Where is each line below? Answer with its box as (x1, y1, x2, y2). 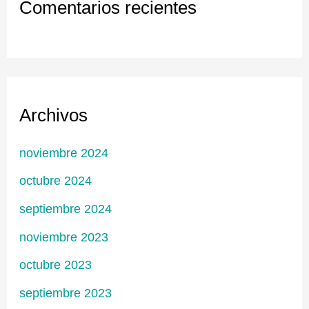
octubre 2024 (19, 173, 92, 188)
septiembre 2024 (19, 201, 112, 216)
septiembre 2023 (19, 285, 112, 300)
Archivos (19, 106, 88, 125)
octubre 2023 (19, 257, 92, 272)
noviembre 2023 (19, 229, 109, 244)
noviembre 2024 (19, 145, 109, 160)
